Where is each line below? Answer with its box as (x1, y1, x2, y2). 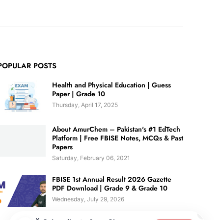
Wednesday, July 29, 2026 (52, 195, 124, 203)
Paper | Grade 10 (52, 89, 105, 99)
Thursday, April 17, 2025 (52, 101, 118, 109)
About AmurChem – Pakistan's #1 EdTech (52, 124, 180, 135)
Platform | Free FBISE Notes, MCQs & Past (52, 133, 183, 143)
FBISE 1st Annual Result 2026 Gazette (52, 174, 171, 185)
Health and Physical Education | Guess (52, 80, 171, 90)
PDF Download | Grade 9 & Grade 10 (52, 183, 167, 193)
